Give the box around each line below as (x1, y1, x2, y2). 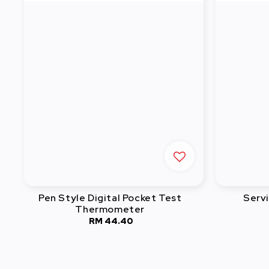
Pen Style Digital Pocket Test (38, 191, 182, 204)
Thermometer (75, 202, 145, 216)
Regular (113, 215, 150, 226)
